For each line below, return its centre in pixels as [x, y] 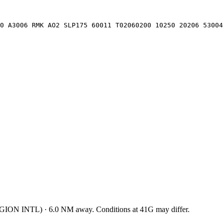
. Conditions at [116, 209]
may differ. [172, 209]
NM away [75, 209]
